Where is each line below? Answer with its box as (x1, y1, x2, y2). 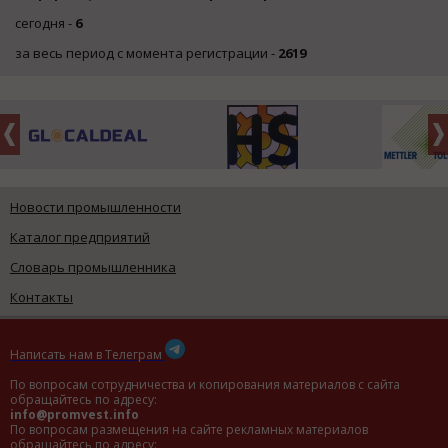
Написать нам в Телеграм (10, 345, 162, 363)
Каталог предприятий (10, 227, 150, 246)
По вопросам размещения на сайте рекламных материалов (10, 420, 368, 438)
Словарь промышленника (10, 257, 176, 276)
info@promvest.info (10, 405, 139, 423)
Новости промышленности (10, 197, 181, 216)
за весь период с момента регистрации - (15, 43, 278, 62)
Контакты (10, 287, 73, 306)
